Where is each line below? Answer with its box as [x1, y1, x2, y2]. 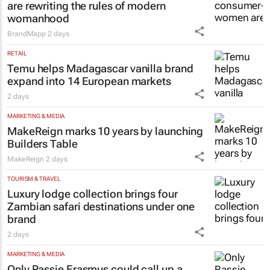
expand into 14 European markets [7, 75, 171, 88]
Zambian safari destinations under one [7, 200, 195, 213]
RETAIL [7, 50, 27, 57]
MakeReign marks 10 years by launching [7, 125, 204, 138]
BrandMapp [7, 30, 46, 39]
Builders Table [7, 137, 78, 151]
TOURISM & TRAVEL [7, 175, 61, 183]
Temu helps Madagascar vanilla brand [7, 62, 193, 75]
